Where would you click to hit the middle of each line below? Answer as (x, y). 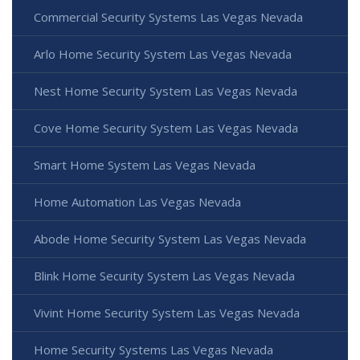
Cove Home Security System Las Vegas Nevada (166, 127)
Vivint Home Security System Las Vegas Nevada (167, 312)
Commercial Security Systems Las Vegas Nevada (168, 16)
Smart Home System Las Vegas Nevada (145, 164)
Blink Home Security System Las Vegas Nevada (164, 275)
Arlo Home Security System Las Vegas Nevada (163, 53)
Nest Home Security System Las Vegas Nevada (166, 90)
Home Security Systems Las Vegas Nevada (153, 349)
